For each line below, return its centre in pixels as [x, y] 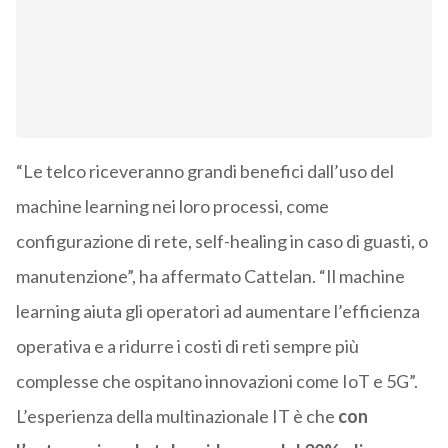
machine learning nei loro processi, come [172, 206]
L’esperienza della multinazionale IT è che [176, 416]
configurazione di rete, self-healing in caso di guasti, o [221, 241]
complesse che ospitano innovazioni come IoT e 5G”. [216, 381]
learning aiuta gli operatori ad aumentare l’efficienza [217, 311]
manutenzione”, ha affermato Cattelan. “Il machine [210, 276]
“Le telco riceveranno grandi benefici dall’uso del [204, 171]
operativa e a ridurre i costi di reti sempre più [187, 346]
